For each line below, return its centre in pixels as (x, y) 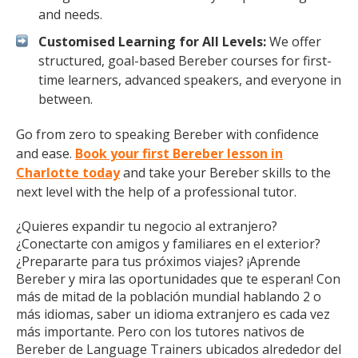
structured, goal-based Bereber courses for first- (185, 61)
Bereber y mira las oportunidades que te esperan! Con (178, 279)
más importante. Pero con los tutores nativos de (160, 332)
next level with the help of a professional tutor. (156, 192)
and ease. (46, 153)
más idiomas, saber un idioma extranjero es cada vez (173, 314)
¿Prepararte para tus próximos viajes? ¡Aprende (158, 261)
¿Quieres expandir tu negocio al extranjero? (147, 226)
